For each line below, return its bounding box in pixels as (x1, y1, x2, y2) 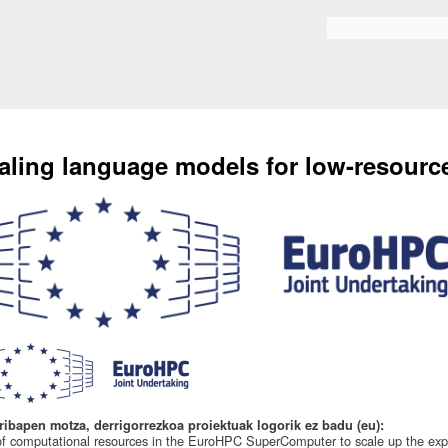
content (171, 40, 207, 56)
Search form (327, 24, 398, 42)
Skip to (171, 2, 206, 18)
